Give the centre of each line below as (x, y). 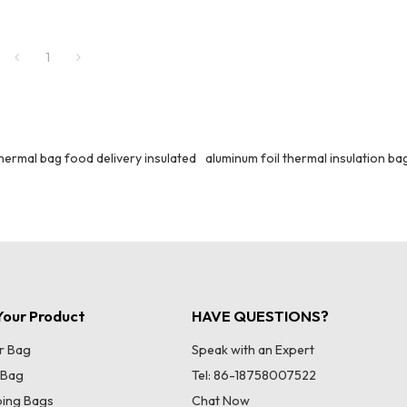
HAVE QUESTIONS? (260, 316)
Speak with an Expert (253, 350)
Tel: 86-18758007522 (253, 376)
